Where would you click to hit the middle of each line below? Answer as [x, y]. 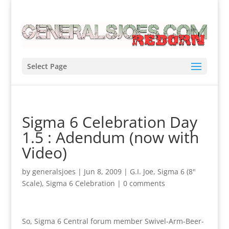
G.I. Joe [141, 171]
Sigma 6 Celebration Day [109, 122]
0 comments [144, 183]
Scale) [32, 183]
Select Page [47, 66]
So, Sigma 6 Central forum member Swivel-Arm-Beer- [113, 221]
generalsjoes [54, 171]
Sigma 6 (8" [176, 171]
